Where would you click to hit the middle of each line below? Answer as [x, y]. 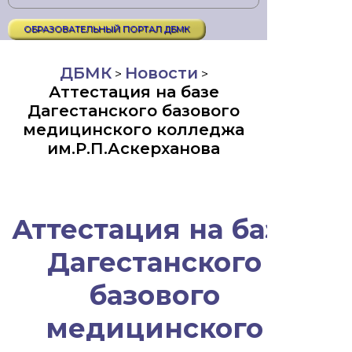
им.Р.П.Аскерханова [134, 148]
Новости [161, 73]
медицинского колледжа [134, 130]
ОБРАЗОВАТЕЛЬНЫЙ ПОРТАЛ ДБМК [107, 29]
